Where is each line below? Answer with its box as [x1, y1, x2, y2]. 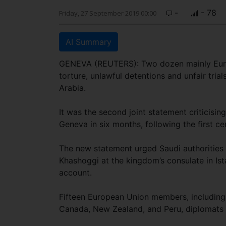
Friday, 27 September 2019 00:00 [59, 9, 156, 18]
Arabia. [59, 83, 86, 93]
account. [59, 167, 92, 178]
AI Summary [66, 37, 111, 47]
